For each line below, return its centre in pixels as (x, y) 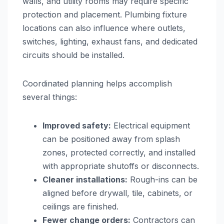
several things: (50, 97)
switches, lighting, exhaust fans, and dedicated (110, 42)
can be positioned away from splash (111, 139)
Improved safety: (77, 126)
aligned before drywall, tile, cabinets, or (117, 193)
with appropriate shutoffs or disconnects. (121, 166)
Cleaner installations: (85, 180)
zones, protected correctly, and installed (119, 153)
